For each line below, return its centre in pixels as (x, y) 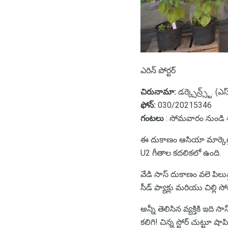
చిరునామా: (158, 92)
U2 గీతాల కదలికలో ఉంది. (181, 153)
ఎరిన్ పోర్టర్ (158, 71)
